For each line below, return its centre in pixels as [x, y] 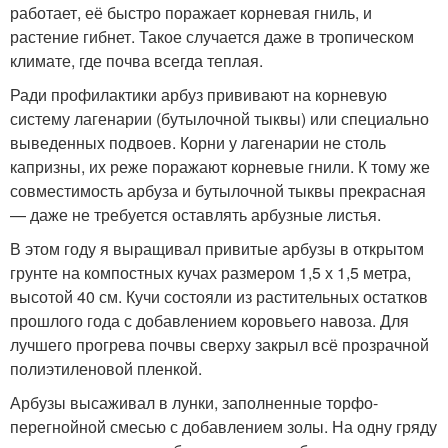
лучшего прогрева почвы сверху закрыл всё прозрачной [219, 344]
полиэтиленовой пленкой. [106, 368]
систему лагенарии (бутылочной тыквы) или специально [219, 118]
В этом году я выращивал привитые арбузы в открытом [217, 248]
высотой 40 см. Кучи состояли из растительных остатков [219, 296]
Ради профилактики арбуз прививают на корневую [198, 94]
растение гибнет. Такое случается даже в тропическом [212, 36]
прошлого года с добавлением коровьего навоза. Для [209, 320]
